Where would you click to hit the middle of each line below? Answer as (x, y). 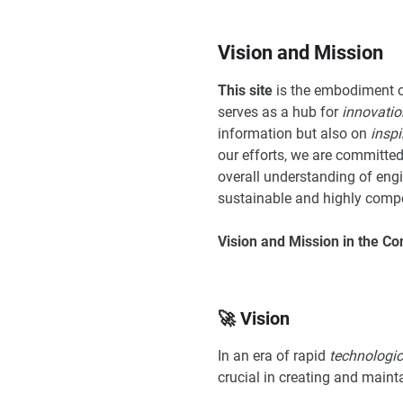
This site (245, 90)
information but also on (294, 133)
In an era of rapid (273, 355)
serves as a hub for (280, 112)
